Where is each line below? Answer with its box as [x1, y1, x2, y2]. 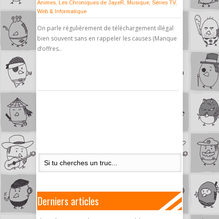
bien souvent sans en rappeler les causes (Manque [37, 34, 177, 43]
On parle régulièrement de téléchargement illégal [37, 24, 174, 32]
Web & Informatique [37, 8, 87, 14]
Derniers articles [38, 194, 99, 208]
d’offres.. [37, 44, 62, 53]
